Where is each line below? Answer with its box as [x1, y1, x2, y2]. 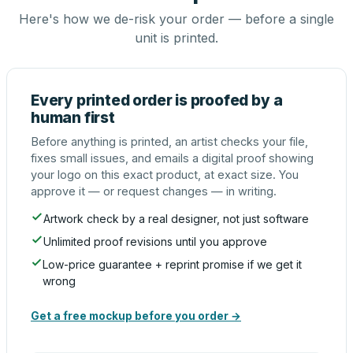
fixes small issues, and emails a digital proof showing [31, 151, 314, 165]
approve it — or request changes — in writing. [31, 184, 277, 198]
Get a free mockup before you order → [31, 310, 241, 322]
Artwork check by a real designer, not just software [43, 212, 309, 225]
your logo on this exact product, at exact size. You [31, 168, 299, 181]
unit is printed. [135, 30, 218, 46]
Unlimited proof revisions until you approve [43, 235, 267, 248]
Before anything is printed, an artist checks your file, [31, 135, 308, 148]
